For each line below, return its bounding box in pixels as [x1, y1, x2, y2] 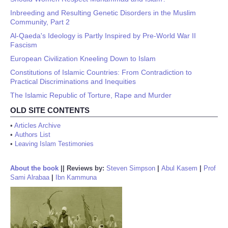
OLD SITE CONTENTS [10, 106, 90, 115]
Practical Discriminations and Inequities [10, 77, 136, 85]
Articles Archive [14, 122, 61, 129]
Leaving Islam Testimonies [15, 140, 94, 148]
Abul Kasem [161, 164, 197, 172]
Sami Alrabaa [10, 174, 49, 181]
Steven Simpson [106, 164, 155, 172]
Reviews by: [67, 164, 106, 172]
